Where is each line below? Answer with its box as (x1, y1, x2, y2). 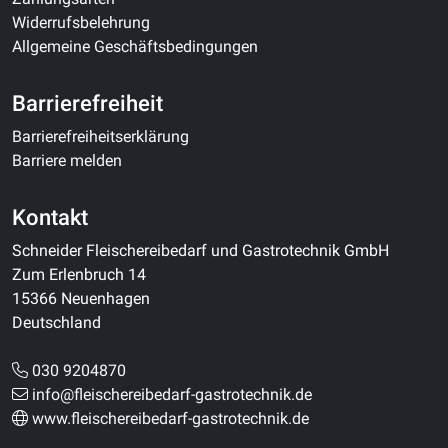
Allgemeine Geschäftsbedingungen (12, 37, 258, 56)
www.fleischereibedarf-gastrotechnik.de (32, 409, 309, 428)
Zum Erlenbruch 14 (12, 265, 146, 284)
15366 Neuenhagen (12, 289, 150, 308)
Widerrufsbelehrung (12, 13, 150, 32)
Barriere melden (12, 151, 122, 170)
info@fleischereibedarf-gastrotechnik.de (32, 385, 312, 404)
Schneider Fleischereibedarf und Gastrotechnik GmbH (12, 241, 389, 260)
